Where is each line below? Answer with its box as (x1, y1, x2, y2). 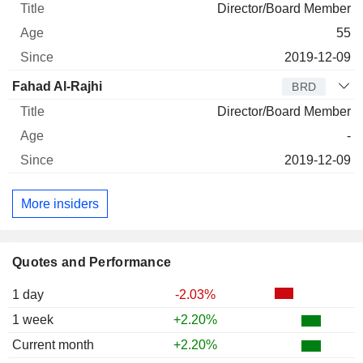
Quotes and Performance (12, 255, 172, 270)
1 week (12, 313, 53, 327)
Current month (12, 338, 94, 352)
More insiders (21, 196, 99, 211)
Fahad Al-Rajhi (12, 79, 102, 94)
